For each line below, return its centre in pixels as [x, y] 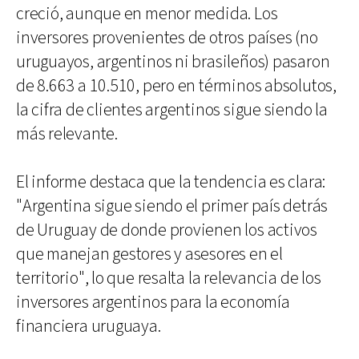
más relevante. [67, 134]
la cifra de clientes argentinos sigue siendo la [172, 110]
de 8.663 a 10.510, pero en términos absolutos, [176, 86]
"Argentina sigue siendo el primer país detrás [172, 206]
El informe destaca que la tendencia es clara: [171, 182]
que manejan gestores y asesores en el [149, 254]
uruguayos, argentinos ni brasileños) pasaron [173, 62]
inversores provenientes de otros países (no [167, 38]
